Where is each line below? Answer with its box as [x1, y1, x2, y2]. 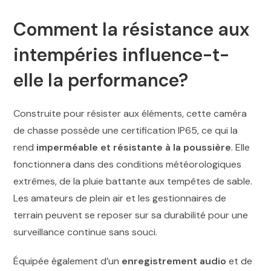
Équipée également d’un [13, 254, 122, 267]
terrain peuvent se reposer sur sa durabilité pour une [13, 208, 249, 221]
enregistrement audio [122, 254, 227, 267]
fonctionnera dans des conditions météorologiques [13, 157, 242, 171]
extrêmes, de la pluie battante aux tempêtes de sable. [13, 174, 253, 188]
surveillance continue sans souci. [13, 225, 158, 238]
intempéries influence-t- [13, 42, 230, 67]
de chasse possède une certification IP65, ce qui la [13, 123, 238, 137]
